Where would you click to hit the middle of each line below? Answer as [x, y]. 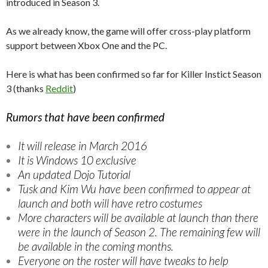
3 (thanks [26, 88]
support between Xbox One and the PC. [86, 45]
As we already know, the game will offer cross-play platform [128, 31]
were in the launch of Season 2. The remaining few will [139, 232]
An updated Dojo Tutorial [74, 174]
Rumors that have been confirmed [85, 117]
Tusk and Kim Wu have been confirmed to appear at [134, 188]
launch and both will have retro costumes [110, 203]
